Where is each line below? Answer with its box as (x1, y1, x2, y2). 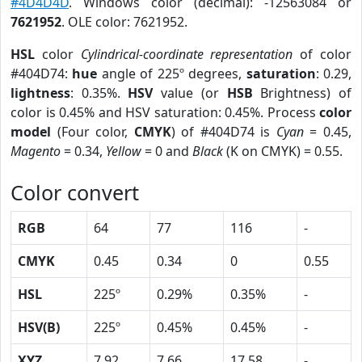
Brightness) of (252, 84, 352, 102)
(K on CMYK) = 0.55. (223, 142, 343, 160)
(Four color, (51, 123, 134, 141)
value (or (153, 84, 227, 102)
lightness (11, 84, 70, 102)
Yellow (106, 142, 141, 160)
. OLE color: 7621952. (61, 13, 187, 31)
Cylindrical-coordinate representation (80, 45, 293, 63)
